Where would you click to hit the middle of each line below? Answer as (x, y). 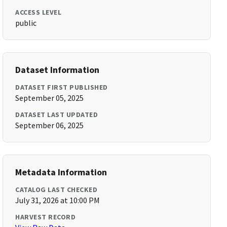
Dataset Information (58, 70)
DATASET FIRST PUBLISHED (62, 87)
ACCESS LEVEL (39, 12)
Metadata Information (61, 172)
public (26, 23)
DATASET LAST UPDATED (57, 115)
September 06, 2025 (50, 125)
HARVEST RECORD (46, 217)
